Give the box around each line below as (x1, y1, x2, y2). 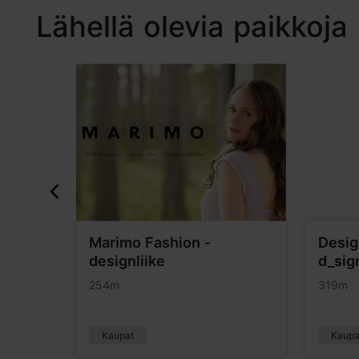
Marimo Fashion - (88, 233, 211, 251)
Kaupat (101, 329, 134, 341)
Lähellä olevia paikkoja (36, 9, 348, 45)
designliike (88, 252, 165, 269)
